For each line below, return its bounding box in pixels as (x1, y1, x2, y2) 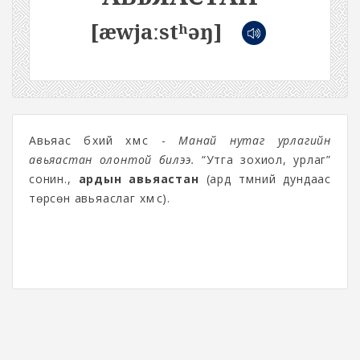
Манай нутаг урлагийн (166, 133, 331, 148)
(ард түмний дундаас (198, 171, 332, 186)
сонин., (29, 171, 72, 186)
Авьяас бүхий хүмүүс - (29, 133, 166, 148)
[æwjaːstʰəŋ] (89, 18, 223, 45)
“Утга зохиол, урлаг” (201, 152, 332, 167)
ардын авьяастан (78, 171, 199, 186)
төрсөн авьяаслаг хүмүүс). (29, 190, 171, 206)
